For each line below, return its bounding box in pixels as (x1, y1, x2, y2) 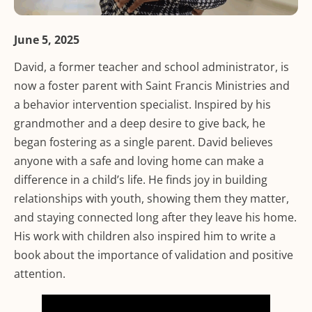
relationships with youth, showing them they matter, (14, 191, 289, 207)
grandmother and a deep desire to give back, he (14, 116, 265, 132)
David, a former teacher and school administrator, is (14, 59, 289, 75)
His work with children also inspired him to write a (14, 228, 276, 244)
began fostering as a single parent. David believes (14, 134, 273, 150)
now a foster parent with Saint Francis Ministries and (14, 78, 290, 94)
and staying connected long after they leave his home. (14, 210, 297, 226)
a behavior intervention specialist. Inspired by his (14, 97, 271, 113)
